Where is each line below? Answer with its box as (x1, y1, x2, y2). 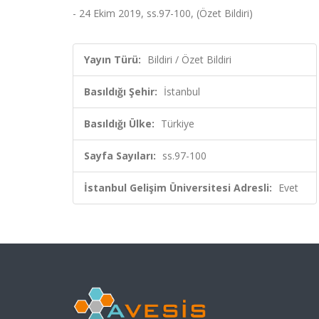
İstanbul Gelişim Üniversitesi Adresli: (84, 181, 272, 194)
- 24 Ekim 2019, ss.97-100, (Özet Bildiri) (73, 6, 253, 20)
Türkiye (161, 117, 194, 130)
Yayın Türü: (84, 53, 141, 66)
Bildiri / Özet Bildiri (147, 53, 231, 66)
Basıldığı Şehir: (84, 85, 157, 98)
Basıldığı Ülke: (84, 117, 155, 130)
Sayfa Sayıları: (84, 149, 156, 162)
